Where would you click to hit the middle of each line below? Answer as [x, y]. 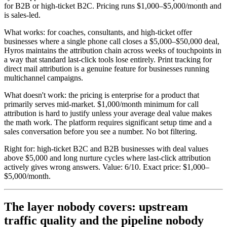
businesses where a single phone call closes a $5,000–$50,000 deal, [112, 41]
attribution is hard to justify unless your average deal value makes [108, 113]
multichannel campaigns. [44, 78]
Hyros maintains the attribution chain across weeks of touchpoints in [113, 50]
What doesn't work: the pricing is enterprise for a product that [102, 95]
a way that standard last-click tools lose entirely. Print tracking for [108, 59]
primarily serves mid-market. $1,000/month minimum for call [101, 104]
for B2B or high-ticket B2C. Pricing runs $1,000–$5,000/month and [113, 6]
